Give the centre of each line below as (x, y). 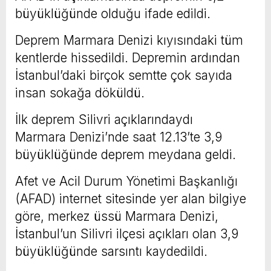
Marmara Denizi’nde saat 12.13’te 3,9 (119, 137)
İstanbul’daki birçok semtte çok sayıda (124, 76)
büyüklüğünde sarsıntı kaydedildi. (111, 252)
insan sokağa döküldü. (80, 93)
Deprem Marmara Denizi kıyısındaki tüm (129, 41)
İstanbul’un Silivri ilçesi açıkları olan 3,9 (127, 234)
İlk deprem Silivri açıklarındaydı (104, 120)
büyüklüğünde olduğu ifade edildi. (113, 14)
